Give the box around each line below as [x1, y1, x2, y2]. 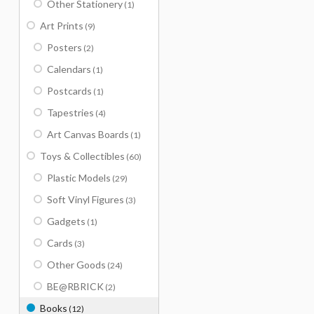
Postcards [47, 85, 92, 97]
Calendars [47, 63, 91, 75]
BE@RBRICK [47, 280, 104, 292]
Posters [47, 41, 82, 53]
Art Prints [40, 20, 83, 32]
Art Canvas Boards [47, 128, 129, 140]
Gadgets [47, 215, 86, 227]
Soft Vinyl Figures [47, 193, 124, 205]
